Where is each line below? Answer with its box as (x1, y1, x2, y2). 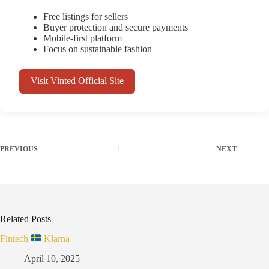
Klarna (41, 233, 70, 244)
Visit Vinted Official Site (31, 76, 124, 86)
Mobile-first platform (43, 33, 122, 44)
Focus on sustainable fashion (43, 44, 152, 55)
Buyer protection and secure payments (43, 22, 188, 33)
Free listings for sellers (43, 11, 128, 22)
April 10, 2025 (24, 253, 80, 264)
